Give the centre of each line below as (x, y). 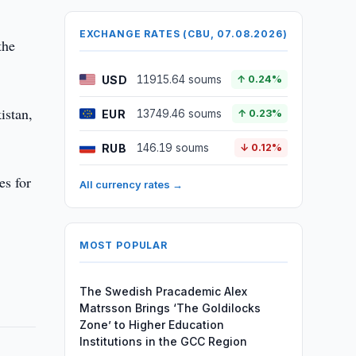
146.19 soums (172, 148)
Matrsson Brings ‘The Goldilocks (170, 308)
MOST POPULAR (123, 245)
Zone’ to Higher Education (151, 325)
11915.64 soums (179, 79)
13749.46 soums (179, 114)
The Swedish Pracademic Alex (163, 291)
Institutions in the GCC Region (163, 341)
